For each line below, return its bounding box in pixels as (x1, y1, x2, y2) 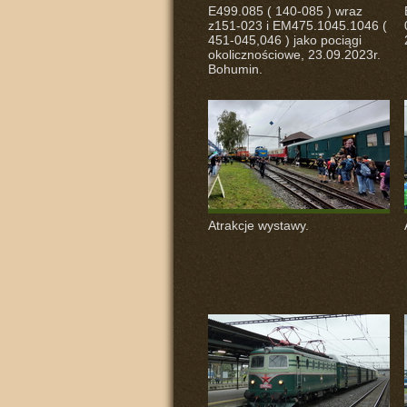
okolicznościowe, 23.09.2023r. (207, 47, 381, 62)
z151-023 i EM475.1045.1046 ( (207, 18, 387, 33)
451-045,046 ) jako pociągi (207, 33, 362, 47)
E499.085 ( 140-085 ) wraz (207, 4, 362, 18)
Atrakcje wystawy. (207, 218, 309, 233)
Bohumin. (207, 62, 263, 76)
